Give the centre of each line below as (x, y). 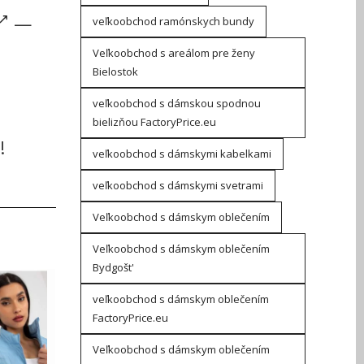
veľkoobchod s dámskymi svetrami (178, 185)
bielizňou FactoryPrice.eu (154, 122)
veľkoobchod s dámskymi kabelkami (182, 154)
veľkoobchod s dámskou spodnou (176, 103)
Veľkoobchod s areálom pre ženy (173, 53)
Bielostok (115, 71)
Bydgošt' (113, 267)
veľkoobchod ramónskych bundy (173, 21)
